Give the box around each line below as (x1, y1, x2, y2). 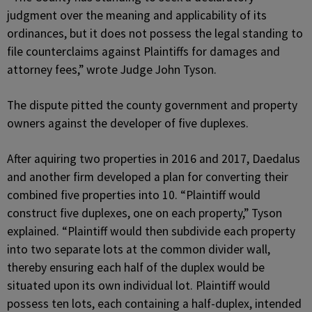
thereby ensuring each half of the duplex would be (7, 260, 265, 275)
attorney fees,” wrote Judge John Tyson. (7, 62, 217, 77)
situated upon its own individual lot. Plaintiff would (7, 278, 270, 293)
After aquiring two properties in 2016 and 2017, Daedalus (7, 151, 300, 166)
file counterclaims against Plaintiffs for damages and (7, 44, 280, 59)
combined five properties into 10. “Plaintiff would (7, 187, 260, 203)
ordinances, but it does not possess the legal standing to (7, 26, 303, 41)
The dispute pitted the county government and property (7, 97, 297, 113)
